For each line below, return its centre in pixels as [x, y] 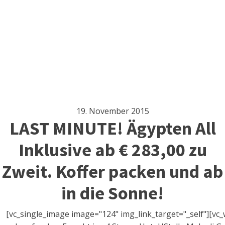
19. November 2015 [113, 111]
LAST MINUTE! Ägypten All [113, 128]
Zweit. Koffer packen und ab [113, 171]
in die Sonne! [113, 193]
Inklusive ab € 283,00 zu [113, 150]
